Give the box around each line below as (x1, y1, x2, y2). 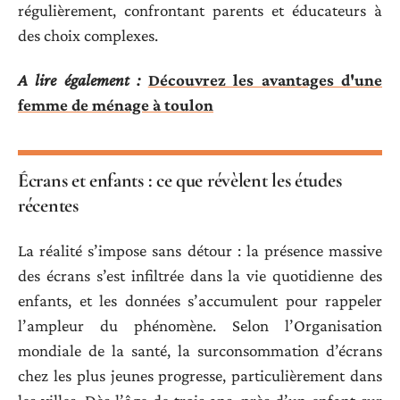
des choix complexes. (18, 25, 158, 45)
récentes (18, 194, 79, 218)
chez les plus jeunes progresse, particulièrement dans (18, 365, 382, 385)
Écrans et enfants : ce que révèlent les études (18, 169, 342, 193)
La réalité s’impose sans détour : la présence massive (18, 240, 382, 260)
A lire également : (18, 71, 141, 90)
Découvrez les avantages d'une (147, 71, 383, 90)
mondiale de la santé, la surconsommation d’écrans (18, 340, 382, 360)
